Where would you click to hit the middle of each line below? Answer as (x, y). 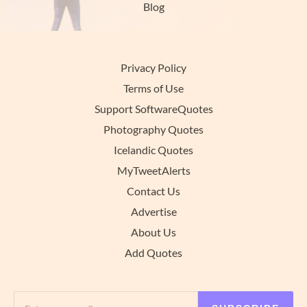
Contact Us (153, 191)
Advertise (153, 212)
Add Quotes (153, 253)
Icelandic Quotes (153, 150)
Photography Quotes (153, 130)
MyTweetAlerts (153, 171)
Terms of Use (153, 88)
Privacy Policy (153, 68)
